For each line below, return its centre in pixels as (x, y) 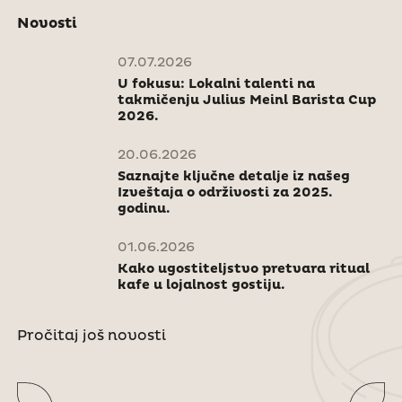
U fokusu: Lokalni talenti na (216, 85)
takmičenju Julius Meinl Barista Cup (246, 101)
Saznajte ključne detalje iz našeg (233, 177)
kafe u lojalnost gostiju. (201, 286)
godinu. (144, 210)
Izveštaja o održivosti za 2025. (225, 193)
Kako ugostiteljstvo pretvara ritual (243, 270)
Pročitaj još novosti (91, 336)
